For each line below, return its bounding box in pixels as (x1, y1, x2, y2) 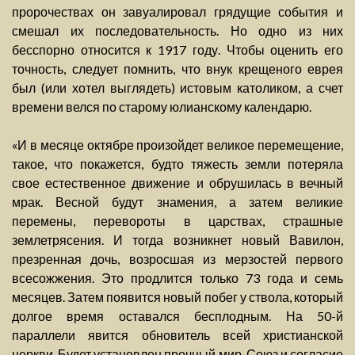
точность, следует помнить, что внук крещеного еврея (12, 61, 343, 77)
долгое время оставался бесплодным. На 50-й (12, 308, 343, 324)
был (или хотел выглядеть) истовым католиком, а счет (12, 80, 343, 96)
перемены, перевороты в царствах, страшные (12, 213, 343, 229)
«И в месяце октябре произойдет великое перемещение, (12, 137, 343, 153)
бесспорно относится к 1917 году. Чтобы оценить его (12, 42, 343, 58)
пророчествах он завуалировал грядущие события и (12, 4, 343, 20)
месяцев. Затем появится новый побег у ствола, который (12, 289, 343, 305)
